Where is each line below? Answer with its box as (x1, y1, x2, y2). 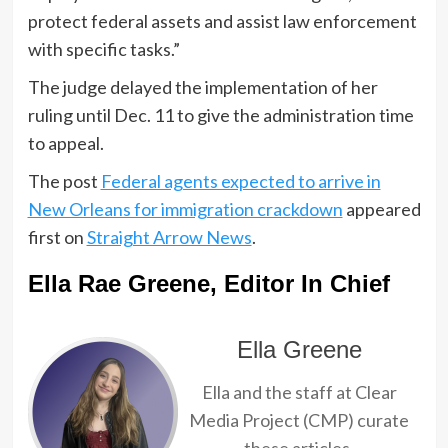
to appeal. (27, 131, 104, 154)
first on (27, 225, 87, 248)
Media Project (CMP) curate (189, 408, 409, 431)
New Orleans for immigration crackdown (27, 197, 343, 220)
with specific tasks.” (27, 37, 180, 60)
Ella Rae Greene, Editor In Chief (27, 269, 390, 297)
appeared (342, 197, 421, 220)
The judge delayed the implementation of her (27, 75, 378, 98)
